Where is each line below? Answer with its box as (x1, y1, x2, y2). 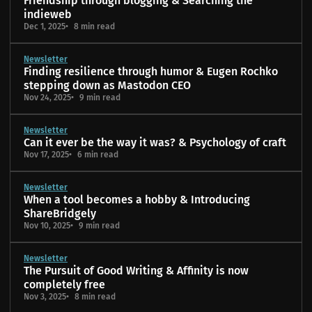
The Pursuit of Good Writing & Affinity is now (24, 263, 249, 277)
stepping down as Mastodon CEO (24, 78, 191, 92)
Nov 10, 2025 (24, 220, 70, 231)
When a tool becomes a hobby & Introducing (24, 192, 250, 206)
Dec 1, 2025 (24, 21, 65, 31)
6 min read (77, 149, 118, 159)
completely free (24, 277, 105, 291)
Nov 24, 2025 (24, 92, 71, 102)
